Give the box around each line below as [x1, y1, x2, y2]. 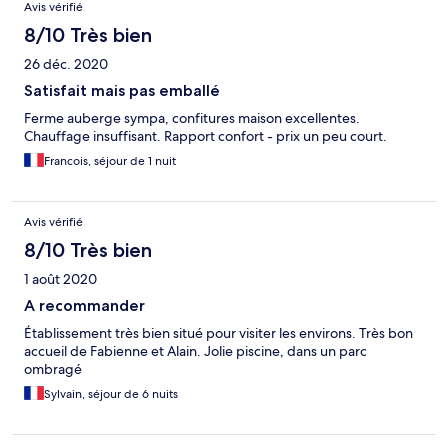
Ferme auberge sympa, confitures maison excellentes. [24, 109, 360, 128]
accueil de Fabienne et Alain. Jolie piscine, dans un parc [24, 342, 367, 361]
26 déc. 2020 [24, 55, 108, 74]
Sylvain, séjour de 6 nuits [44, 386, 178, 403]
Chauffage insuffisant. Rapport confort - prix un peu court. [24, 127, 387, 146]
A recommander [24, 296, 145, 316]
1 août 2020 [24, 270, 97, 289]
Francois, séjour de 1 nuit [44, 153, 176, 170]
